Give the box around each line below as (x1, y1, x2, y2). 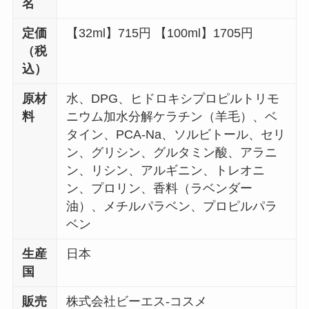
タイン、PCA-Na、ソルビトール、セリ (66, 128, 286, 142)
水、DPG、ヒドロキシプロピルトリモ (66, 92, 280, 106)
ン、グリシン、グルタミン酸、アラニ (66, 146, 278, 160)
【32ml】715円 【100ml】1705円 (66, 26, 254, 41)
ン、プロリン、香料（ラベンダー (66, 181, 253, 196)
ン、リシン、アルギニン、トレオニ (66, 163, 266, 178)
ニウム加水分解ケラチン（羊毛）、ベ (66, 110, 278, 124)
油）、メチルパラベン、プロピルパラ (66, 199, 278, 214)
